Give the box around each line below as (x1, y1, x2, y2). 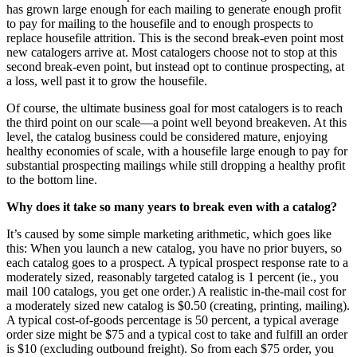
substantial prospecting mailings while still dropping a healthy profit (6, 159, 345, 173)
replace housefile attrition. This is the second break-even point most (6, 31, 343, 45)
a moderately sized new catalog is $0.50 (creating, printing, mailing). (6, 299, 350, 313)
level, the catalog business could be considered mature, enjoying (6, 130, 328, 144)
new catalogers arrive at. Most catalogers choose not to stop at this (6, 45, 337, 60)
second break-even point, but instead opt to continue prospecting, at (6, 60, 344, 74)
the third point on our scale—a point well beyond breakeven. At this (6, 116, 347, 130)
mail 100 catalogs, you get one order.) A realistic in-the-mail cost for (6, 284, 346, 299)
